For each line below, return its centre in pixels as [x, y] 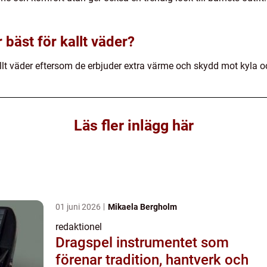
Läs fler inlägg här [133, 125]
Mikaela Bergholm [142, 207]
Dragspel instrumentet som [86, 242]
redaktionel [79, 226]
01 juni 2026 [79, 207]
